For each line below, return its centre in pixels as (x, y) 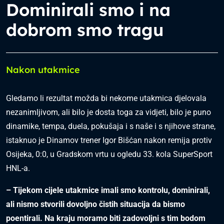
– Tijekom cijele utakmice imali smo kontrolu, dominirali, (108, 190)
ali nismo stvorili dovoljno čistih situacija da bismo (95, 204)
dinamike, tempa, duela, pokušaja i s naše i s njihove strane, (111, 126)
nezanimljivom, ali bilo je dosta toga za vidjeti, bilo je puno (108, 112)
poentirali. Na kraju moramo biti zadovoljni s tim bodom (106, 218)
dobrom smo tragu (85, 30)
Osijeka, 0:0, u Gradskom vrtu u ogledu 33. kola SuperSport (109, 154)
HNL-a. (18, 168)
